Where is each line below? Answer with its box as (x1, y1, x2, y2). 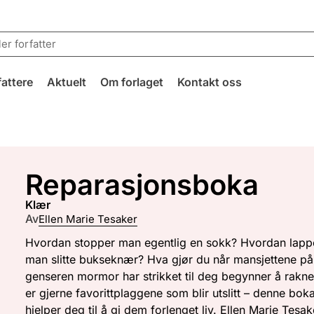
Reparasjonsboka (25, 168, 259, 203)
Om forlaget (100, 75, 163, 89)
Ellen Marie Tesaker (39, 212, 138, 226)
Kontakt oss (177, 75, 242, 89)
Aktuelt (46, 75, 86, 89)
